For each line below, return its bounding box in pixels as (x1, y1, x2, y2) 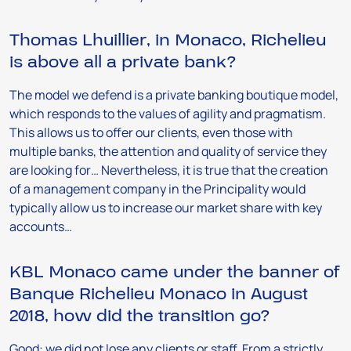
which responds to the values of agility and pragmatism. (9, 105, 326, 122)
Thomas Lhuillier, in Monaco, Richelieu (9, 27, 326, 52)
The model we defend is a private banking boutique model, (9, 86, 338, 103)
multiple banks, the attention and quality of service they (9, 143, 327, 160)
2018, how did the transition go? (9, 303, 270, 328)
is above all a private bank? (9, 49, 236, 74)
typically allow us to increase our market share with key (9, 199, 322, 216)
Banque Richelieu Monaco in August (9, 281, 308, 306)
